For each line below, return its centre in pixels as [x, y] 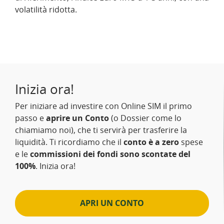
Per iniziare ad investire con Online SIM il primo [103, 106]
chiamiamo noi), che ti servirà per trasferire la [101, 130]
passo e [30, 118]
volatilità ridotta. [46, 9]
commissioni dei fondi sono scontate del [110, 154]
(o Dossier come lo [145, 118]
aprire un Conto [77, 118]
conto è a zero [151, 142]
